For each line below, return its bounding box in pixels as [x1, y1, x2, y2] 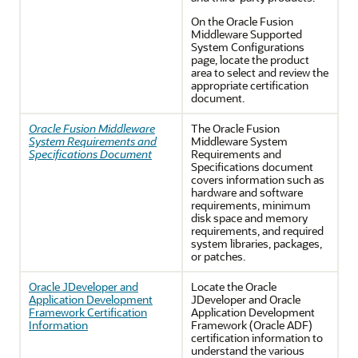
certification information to [191, 330, 323, 345]
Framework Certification [29, 304, 147, 320]
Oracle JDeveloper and [29, 279, 138, 294]
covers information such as [191, 172, 324, 187]
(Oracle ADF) [247, 317, 312, 332]
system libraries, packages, [191, 236, 322, 251]
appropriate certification [191, 78, 308, 93]
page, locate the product [191, 52, 309, 67]
